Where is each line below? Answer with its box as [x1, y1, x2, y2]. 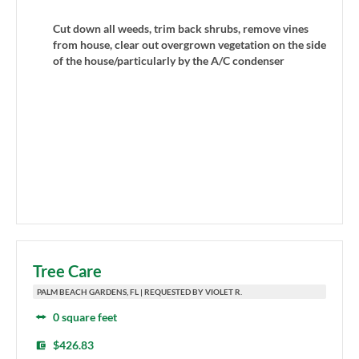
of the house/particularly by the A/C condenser [53, 53, 284, 67]
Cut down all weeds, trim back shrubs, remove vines [53, 21, 309, 35]
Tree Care [33, 261, 102, 281]
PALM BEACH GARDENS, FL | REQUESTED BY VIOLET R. [37, 287, 242, 297]
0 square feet [53, 310, 117, 325]
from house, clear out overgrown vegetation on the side [53, 37, 326, 51]
